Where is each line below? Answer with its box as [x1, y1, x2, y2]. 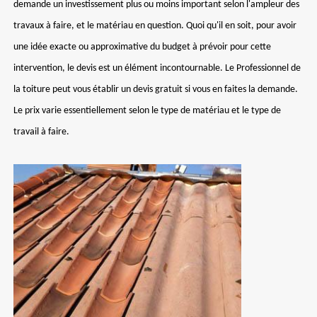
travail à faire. [13, 127, 69, 137]
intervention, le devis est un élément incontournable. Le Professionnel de [13, 63, 301, 74]
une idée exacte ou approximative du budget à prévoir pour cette [13, 42, 271, 52]
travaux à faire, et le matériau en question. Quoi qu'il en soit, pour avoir [13, 21, 296, 31]
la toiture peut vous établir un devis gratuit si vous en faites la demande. [13, 84, 298, 95]
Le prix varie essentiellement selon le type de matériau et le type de [13, 105, 281, 116]
